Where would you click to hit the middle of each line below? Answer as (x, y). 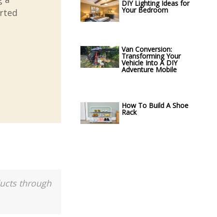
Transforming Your (151, 56)
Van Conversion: (147, 49)
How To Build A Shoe (155, 105)
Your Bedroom (145, 10)
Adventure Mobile (149, 70)
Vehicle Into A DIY (149, 63)
